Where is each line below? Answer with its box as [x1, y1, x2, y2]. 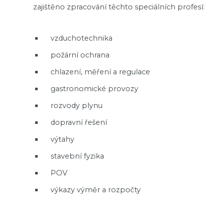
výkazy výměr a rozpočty [51, 185, 141, 195]
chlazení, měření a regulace [51, 67, 151, 77]
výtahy [51, 135, 75, 144]
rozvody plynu [51, 101, 103, 111]
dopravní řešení [51, 118, 108, 127]
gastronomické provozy [51, 84, 139, 94]
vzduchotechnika [51, 34, 113, 43]
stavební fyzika [51, 152, 105, 161]
